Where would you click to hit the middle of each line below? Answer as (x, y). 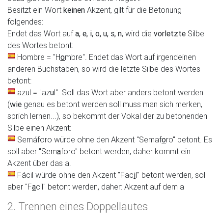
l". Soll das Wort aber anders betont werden (129, 92)
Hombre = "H (39, 57)
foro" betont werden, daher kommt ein (126, 151)
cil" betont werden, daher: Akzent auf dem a (110, 187)
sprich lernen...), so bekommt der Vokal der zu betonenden (107, 116)
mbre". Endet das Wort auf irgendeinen (130, 57)
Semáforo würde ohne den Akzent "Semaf (89, 139)
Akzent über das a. (39, 163)
